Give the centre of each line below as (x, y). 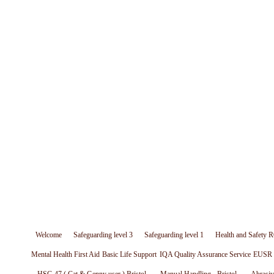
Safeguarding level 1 (174, 235)
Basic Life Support (130, 254)
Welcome (49, 235)
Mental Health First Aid (66, 254)
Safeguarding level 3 (103, 235)
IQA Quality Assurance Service (205, 254)
